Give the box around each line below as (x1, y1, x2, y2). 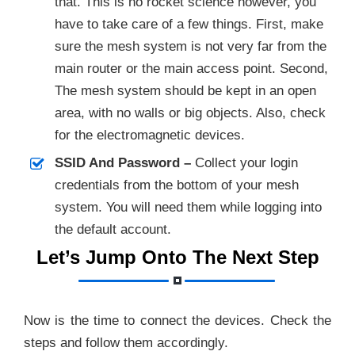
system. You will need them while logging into (54, 200, 322, 216)
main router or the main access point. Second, (54, 61, 328, 77)
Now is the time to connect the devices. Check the (24, 312, 331, 328)
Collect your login (190, 155, 298, 171)
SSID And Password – (54, 155, 191, 171)
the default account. (54, 222, 171, 238)
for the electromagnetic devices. (54, 128, 245, 143)
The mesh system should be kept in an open (54, 83, 316, 99)
